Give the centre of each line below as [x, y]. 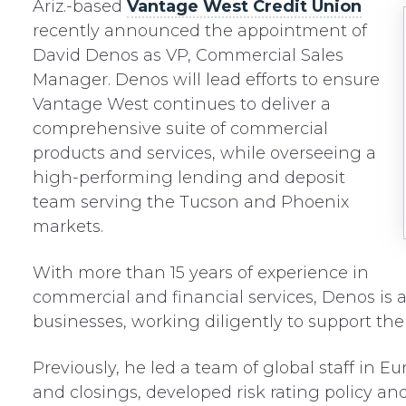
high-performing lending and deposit [188, 178]
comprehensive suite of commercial [180, 129]
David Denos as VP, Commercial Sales [188, 55]
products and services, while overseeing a [204, 153]
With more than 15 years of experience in [200, 273]
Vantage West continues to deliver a [181, 104]
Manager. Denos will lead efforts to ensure [206, 80]
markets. [68, 227]
